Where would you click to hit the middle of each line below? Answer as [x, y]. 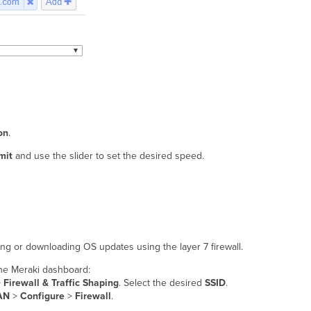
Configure [42, 296]
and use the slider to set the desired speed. [108, 156]
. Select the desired [161, 283]
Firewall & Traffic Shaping [61, 283]
